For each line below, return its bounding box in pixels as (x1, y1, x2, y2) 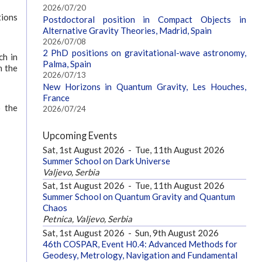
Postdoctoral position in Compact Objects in (42, 13, 247, 25)
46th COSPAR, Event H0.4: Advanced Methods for (42, 238, 237, 249)
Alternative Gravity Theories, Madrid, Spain (42, 25, 212, 36)
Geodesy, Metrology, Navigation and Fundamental (42, 249, 237, 260)
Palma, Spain (42, 58, 91, 70)
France (42, 92, 70, 103)
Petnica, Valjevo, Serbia (42, 213, 132, 225)
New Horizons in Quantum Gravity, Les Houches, (42, 81, 247, 92)
